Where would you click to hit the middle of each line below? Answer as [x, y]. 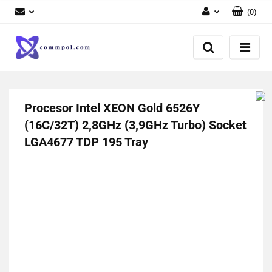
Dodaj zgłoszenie [187, 75]
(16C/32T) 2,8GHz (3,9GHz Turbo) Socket [135, 125]
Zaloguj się [198, 41]
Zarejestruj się [192, 58]
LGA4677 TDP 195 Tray [86, 142]
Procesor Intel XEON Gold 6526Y [112, 108]
